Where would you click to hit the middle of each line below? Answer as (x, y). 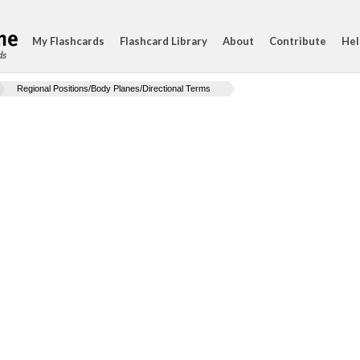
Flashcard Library (164, 41)
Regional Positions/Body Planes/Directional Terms (114, 88)
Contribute (298, 41)
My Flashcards (68, 41)
